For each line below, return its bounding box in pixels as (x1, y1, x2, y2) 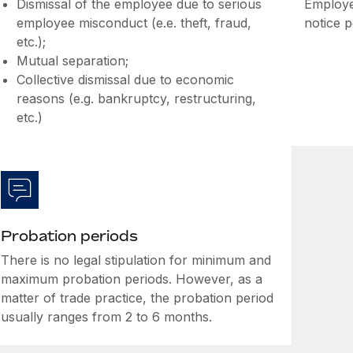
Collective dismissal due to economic (16, 72, 234, 87)
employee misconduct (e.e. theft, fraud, (16, 15, 251, 31)
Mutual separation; (16, 53, 128, 69)
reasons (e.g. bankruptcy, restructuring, (16, 91, 256, 106)
